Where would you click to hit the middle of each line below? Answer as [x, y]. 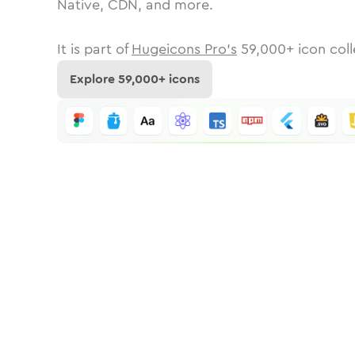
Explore [94, 79]
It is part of [92, 49]
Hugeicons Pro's [184, 49]
